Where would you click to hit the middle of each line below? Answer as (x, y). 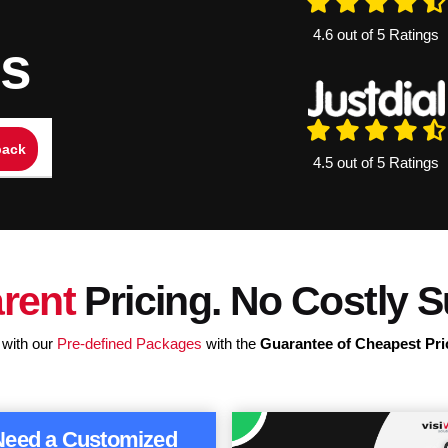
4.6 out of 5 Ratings (376, 35)
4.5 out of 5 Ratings (376, 162)
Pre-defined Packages (130, 343)
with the (231, 343)
